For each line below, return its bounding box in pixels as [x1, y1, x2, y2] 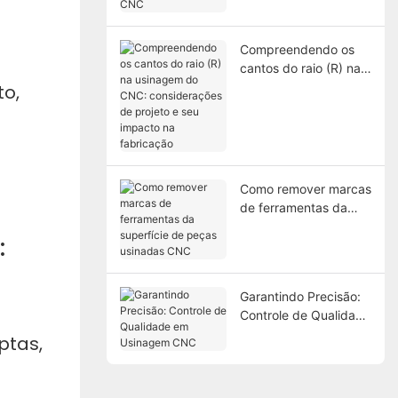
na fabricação [239, 134, 320, 150]
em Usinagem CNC [239, 325, 350, 341]
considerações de [239, 97, 343, 113]
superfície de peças [239, 218, 354, 234]
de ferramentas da [239, 199, 347, 215]
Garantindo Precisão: [239, 288, 361, 304]
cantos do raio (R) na [239, 60, 361, 76]
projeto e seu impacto [239, 115, 366, 131]
